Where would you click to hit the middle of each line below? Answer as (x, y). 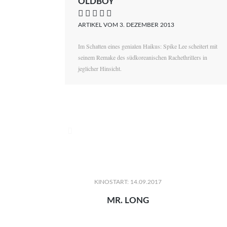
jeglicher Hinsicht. (100, 69)
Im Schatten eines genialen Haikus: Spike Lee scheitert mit (148, 46)
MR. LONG (128, 201)
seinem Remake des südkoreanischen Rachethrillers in (143, 58)
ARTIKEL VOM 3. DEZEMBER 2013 (126, 25)
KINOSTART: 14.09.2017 (128, 182)
